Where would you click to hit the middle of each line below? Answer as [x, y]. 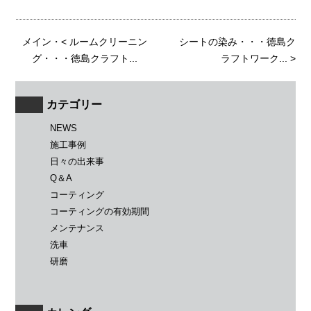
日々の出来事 [77, 162]
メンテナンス [77, 228]
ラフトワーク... [254, 58]
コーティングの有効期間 [100, 212]
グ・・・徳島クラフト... [84, 58]
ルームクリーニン [108, 42]
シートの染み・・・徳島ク [237, 42]
